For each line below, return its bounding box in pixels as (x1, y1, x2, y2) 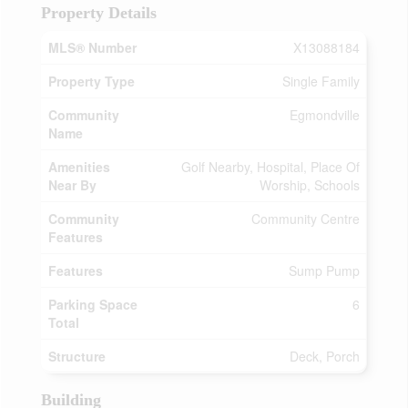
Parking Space (48, 295, 138, 313)
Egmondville (290, 106, 360, 124)
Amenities (48, 158, 110, 176)
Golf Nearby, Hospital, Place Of (181, 158, 360, 176)
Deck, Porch (290, 347, 360, 365)
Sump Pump (289, 261, 360, 280)
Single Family (282, 72, 360, 90)
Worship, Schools (260, 176, 360, 194)
